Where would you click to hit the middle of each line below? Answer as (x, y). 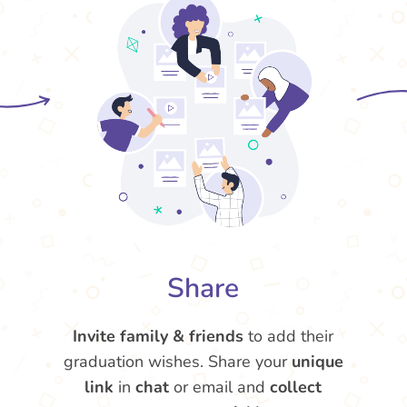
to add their (289, 336)
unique (317, 362)
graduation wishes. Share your (177, 362)
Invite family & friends (159, 336)
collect (296, 387)
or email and (220, 387)
